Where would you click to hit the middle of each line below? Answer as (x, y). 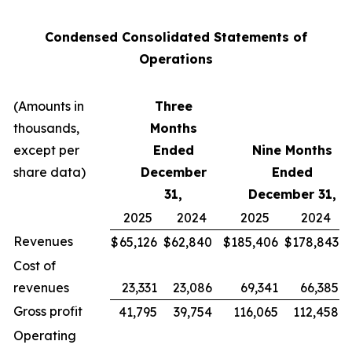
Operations (176, 59)
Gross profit (48, 311)
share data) (49, 172)
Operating (45, 335)
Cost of (35, 266)
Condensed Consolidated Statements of (176, 37)
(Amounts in (49, 106)
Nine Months (292, 150)
